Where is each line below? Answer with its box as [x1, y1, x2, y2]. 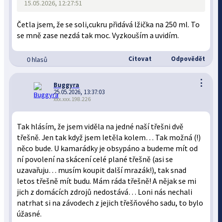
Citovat [126, 55, 152, 63]
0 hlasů [27, 55, 48, 64]
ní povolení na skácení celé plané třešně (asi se [17, 155, 173, 164]
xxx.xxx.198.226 [54, 96, 91, 103]
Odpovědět [169, 55, 205, 63]
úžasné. [17, 209, 42, 219]
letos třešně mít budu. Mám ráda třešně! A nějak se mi [17, 176, 197, 186]
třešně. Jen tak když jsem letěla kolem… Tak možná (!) [17, 133, 201, 142]
